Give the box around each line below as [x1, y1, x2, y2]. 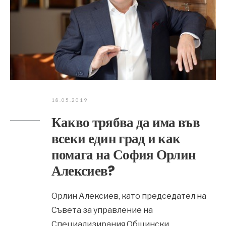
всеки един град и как [51, 129, 181, 148]
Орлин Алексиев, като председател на [51, 191, 206, 201]
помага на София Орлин [51, 145, 196, 164]
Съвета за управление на [51, 205, 153, 215]
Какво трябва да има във [51, 113, 200, 132]
